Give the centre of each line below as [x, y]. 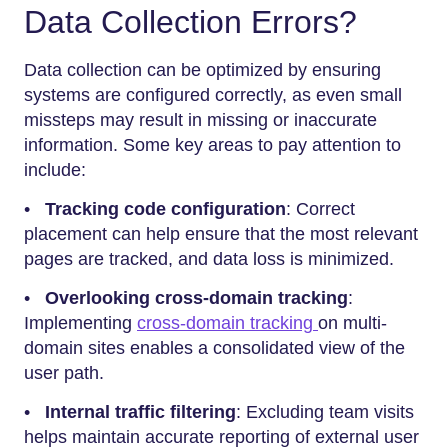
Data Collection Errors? [190, 21]
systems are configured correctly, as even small [213, 95]
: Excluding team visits [325, 412]
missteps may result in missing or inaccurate [200, 120]
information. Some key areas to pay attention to [212, 145]
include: [55, 170]
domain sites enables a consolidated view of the [214, 348]
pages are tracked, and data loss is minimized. [209, 259]
